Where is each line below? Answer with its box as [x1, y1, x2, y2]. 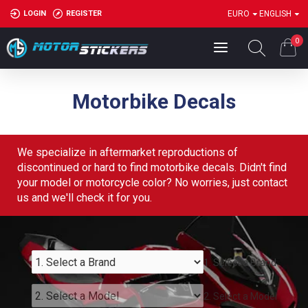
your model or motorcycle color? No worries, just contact [17, 176, 287, 189]
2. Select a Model [203, 290, 277, 302]
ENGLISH [259, 9, 291, 19]
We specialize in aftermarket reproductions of [17, 146, 238, 159]
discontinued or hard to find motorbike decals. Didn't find [17, 161, 287, 174]
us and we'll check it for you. [17, 191, 152, 204]
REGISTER [66, 9, 102, 18]
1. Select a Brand [203, 256, 276, 268]
